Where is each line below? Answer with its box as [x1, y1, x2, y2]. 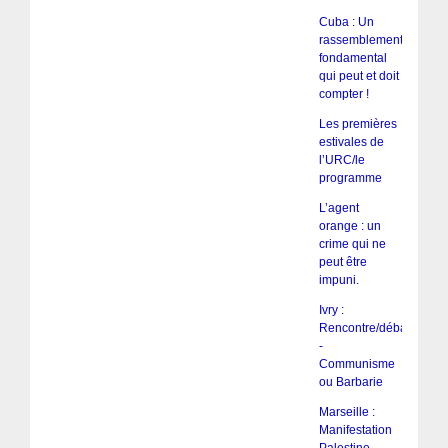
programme [318, 171, 382, 186]
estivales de [318, 135, 384, 150]
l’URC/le [318, 153, 365, 168]
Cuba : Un [318, 15, 374, 30]
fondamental [318, 51, 387, 66]
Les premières [318, 117, 397, 132]
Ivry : [318, 303, 344, 318]
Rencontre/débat [318, 321, 410, 336]
